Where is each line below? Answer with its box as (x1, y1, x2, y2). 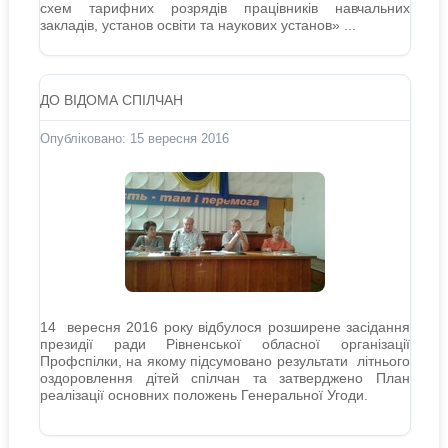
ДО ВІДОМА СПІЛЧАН (39, 92, 183, 108)
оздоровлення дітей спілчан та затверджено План (39, 370, 411, 386)
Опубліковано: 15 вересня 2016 (39, 131, 229, 146)
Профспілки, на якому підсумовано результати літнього (39, 353, 411, 369)
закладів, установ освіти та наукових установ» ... (39, 17, 356, 33)
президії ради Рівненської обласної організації (39, 336, 411, 352)
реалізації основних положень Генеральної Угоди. (39, 387, 368, 403)
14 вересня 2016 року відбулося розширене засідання (39, 319, 411, 335)
